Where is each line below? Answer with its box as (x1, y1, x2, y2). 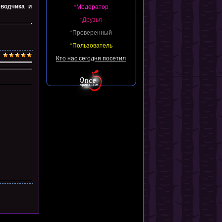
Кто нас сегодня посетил (56, 55, 126, 62)
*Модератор (73, 3, 109, 10)
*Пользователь (69, 42, 112, 49)
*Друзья (80, 16, 102, 23)
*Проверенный (70, 29, 112, 36)
